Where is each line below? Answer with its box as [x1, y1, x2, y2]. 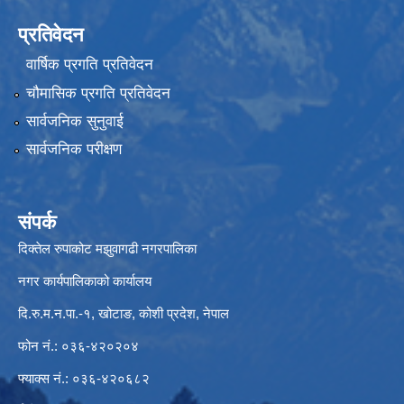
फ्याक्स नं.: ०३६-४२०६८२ [18, 371, 150, 387]
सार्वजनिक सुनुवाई [25, 113, 124, 131]
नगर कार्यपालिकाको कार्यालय [18, 273, 151, 289]
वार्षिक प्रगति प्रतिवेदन [25, 56, 153, 74]
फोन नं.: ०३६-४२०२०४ [18, 338, 139, 354]
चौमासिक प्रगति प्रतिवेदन [25, 84, 170, 102]
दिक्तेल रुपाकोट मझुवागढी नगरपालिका [18, 241, 197, 257]
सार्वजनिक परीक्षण [25, 141, 122, 159]
